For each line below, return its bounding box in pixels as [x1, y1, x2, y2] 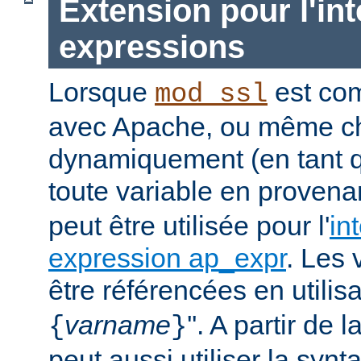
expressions [58, 29, 245, 65]
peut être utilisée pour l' [48, 210, 330, 242]
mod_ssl [155, 79, 268, 110]
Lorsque [48, 77, 155, 108]
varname [64, 309, 171, 341]
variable [116, 176, 213, 207]
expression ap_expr [48, 243, 286, 274]
